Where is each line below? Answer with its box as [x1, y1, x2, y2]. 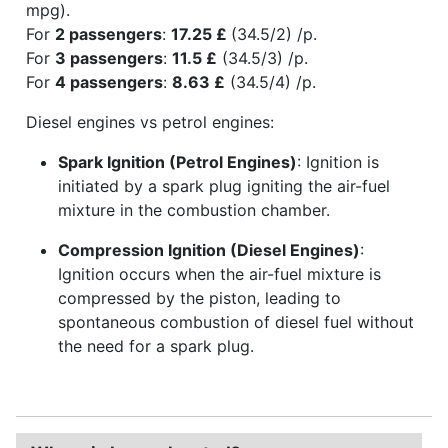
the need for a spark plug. [58, 335, 254, 356]
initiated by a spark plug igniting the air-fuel [58, 175, 390, 196]
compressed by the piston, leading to [58, 287, 341, 308]
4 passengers [55, 71, 163, 92]
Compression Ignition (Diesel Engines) [58, 239, 360, 260]
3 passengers [55, 47, 163, 68]
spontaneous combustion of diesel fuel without [58, 311, 414, 332]
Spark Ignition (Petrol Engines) [58, 151, 297, 172]
